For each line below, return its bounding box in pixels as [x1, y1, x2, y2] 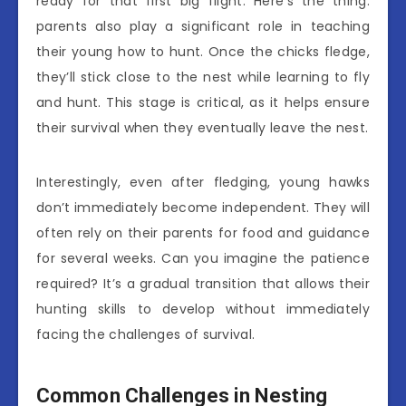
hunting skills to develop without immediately [36, 300, 370, 319]
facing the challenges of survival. [36, 325, 256, 344]
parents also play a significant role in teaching [36, 17, 370, 36]
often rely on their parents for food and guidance [36, 224, 370, 243]
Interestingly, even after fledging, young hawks [36, 173, 370, 192]
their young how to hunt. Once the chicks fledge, [36, 43, 370, 62]
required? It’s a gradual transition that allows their [36, 275, 370, 294]
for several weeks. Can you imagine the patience [36, 249, 370, 268]
